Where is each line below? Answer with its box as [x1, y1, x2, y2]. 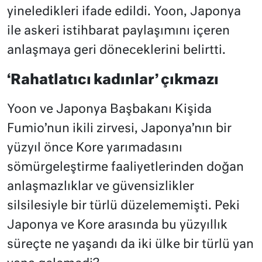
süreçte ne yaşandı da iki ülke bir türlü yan [7, 239, 254, 251]
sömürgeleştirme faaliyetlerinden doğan [7, 161, 244, 174]
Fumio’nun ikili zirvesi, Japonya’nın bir [7, 123, 232, 136]
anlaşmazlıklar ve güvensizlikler [7, 181, 194, 194]
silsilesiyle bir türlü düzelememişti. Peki [7, 200, 240, 213]
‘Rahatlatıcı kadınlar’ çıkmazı [7, 73, 219, 88]
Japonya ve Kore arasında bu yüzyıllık [7, 219, 227, 232]
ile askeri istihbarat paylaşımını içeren [7, 25, 230, 38]
